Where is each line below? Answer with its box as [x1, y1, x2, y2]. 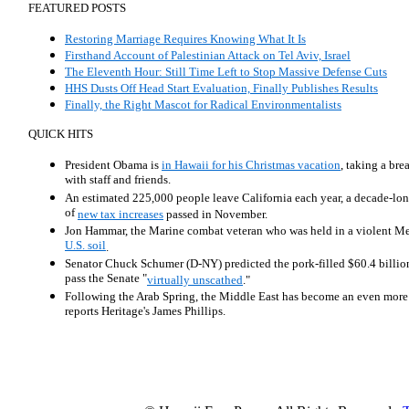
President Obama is [65, 158, 162, 172]
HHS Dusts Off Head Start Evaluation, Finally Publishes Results [65, 81, 378, 95]
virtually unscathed [147, 273, 243, 287]
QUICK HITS [28, 127, 93, 141]
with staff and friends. [65, 173, 171, 188]
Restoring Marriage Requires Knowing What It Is [65, 32, 306, 46]
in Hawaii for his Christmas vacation [162, 158, 341, 172]
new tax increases [78, 207, 163, 221]
